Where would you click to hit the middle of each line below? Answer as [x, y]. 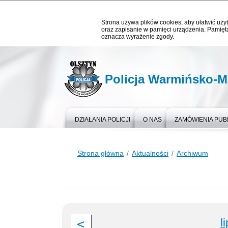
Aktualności [150, 153]
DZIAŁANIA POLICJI [103, 120]
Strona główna [101, 153]
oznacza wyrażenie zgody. [138, 37]
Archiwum [192, 153]
